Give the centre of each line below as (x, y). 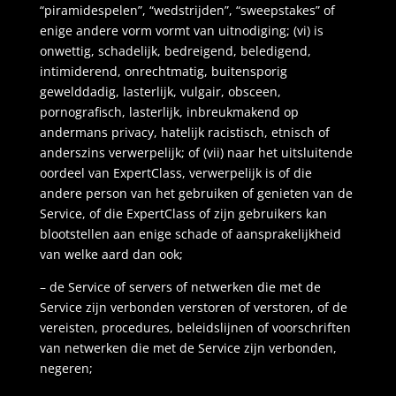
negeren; (66, 368)
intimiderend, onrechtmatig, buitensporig (163, 71)
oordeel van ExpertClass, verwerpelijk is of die (175, 173)
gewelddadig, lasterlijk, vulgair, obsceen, (160, 91)
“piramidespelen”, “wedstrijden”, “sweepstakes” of (187, 10)
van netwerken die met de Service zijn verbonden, (188, 348)
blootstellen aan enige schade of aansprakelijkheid (190, 234)
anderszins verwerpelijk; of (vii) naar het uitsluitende (196, 152)
